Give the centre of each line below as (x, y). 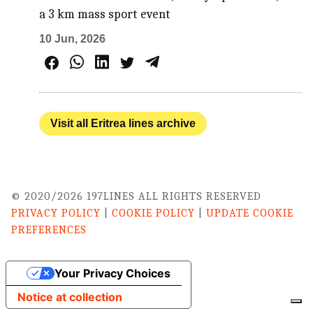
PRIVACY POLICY (56, 213)
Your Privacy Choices (112, 274)
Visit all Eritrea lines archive (123, 124)
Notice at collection (70, 297)
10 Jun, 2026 (73, 39)
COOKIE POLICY (153, 213)
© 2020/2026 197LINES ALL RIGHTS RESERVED (136, 197)
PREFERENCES (49, 230)
